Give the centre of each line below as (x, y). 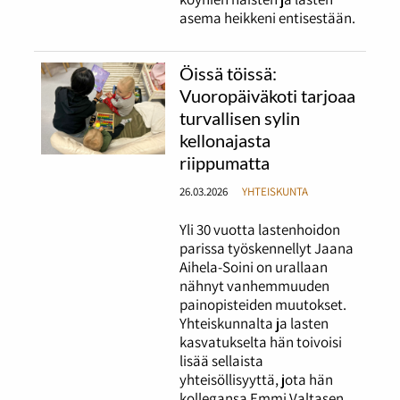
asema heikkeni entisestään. (268, 18)
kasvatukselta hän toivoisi (261, 342)
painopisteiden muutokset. (263, 305)
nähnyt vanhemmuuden (255, 286)
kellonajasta (225, 141)
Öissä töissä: (229, 74)
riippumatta (225, 163)
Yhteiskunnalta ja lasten (254, 324)
